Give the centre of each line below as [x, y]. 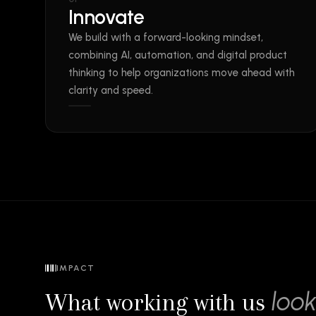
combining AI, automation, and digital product [178, 55]
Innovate [107, 17]
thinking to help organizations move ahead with [182, 73]
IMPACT [76, 268]
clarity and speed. [111, 90]
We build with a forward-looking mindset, [166, 37]
